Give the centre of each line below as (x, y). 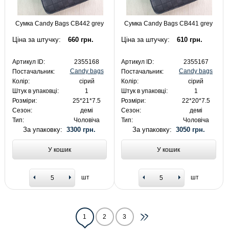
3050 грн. (190, 129)
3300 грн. (81, 129)
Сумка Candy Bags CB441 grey (169, 24)
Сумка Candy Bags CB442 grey (59, 24)
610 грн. (190, 40)
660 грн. (81, 40)
